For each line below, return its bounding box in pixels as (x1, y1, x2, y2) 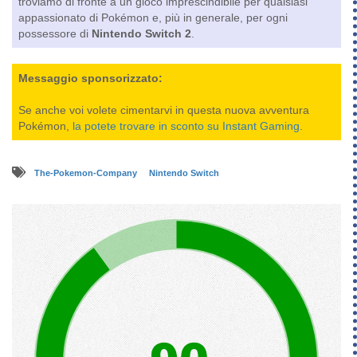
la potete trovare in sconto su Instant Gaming (73, 120, 300, 133)
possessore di (18, 27, 92, 41)
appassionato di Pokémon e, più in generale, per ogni (18, 11, 288, 25)
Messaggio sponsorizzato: (18, 72, 163, 85)
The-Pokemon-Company (33, 168, 139, 178)
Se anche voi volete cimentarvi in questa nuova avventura (18, 104, 309, 117)
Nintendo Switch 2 (92, 27, 191, 41)
